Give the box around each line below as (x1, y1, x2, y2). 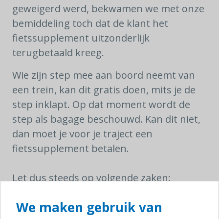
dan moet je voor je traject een (12, 127, 153, 140)
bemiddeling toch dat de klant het (12, 17, 168, 30)
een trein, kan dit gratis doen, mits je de (12, 83, 196, 96)
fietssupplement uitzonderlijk (12, 31, 150, 44)
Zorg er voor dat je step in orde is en (32, 194, 199, 207)
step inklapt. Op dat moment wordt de (12, 98, 190, 111)
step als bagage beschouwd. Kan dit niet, (12, 112, 200, 126)
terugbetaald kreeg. (12, 46, 104, 59)
